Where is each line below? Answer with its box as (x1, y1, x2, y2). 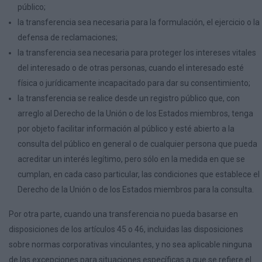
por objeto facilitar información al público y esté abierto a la (18, 124, 235, 133)
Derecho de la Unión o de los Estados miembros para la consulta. (18, 185, 254, 194)
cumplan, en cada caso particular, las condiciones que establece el (18, 170, 260, 179)
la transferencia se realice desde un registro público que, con (18, 94, 240, 103)
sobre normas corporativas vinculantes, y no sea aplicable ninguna (9, 240, 252, 249)
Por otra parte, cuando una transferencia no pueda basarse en (9, 209, 238, 219)
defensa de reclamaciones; (18, 33, 118, 42)
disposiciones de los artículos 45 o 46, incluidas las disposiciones (9, 225, 243, 234)
